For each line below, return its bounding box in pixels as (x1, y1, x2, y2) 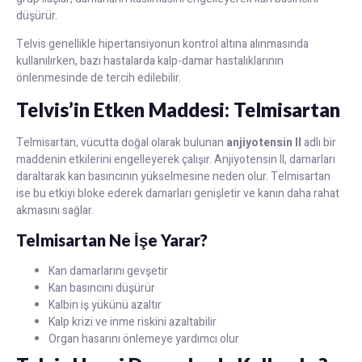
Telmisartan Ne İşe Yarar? (16, 230, 208, 250)
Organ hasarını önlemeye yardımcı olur (48, 330, 239, 347)
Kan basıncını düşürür (48, 280, 155, 297)
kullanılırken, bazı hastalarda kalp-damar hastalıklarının (16, 53, 284, 70)
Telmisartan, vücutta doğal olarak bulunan (16, 133, 226, 151)
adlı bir (301, 133, 336, 151)
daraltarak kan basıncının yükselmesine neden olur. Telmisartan (16, 167, 330, 185)
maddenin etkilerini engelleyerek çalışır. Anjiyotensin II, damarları (16, 150, 335, 168)
